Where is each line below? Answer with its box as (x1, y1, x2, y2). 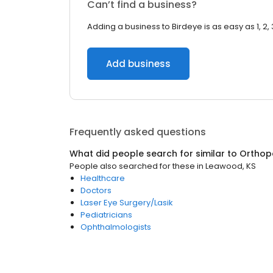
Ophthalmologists (80, 221, 151, 233)
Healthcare (80, 172, 125, 184)
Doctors (80, 185, 112, 196)
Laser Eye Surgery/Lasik (80, 197, 173, 208)
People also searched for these (69, 160, 195, 172)
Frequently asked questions (69, 125, 206, 139)
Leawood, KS (205, 160, 256, 172)
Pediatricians (80, 209, 132, 221)
